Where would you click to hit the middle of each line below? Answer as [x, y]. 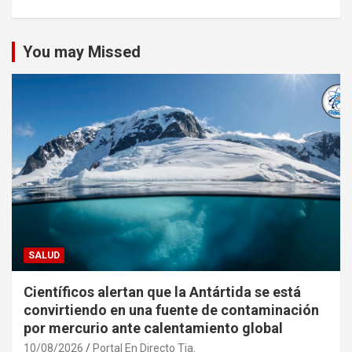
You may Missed [82, 52]
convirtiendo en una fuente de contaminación [171, 310]
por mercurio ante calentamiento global [153, 328]
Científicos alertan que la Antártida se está [162, 292]
